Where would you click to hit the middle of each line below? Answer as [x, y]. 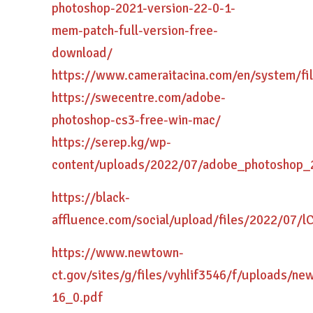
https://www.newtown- [118, 253]
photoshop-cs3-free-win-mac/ [136, 120]
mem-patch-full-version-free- [135, 31]
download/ [82, 53]
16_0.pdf [77, 298]
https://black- [91, 198]
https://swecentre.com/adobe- [139, 98]
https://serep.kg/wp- [111, 143]
